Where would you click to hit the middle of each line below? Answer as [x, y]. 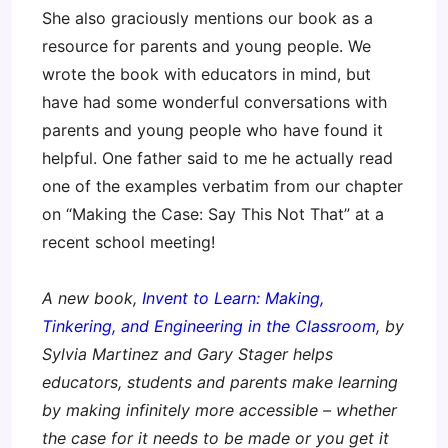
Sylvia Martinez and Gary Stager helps [187, 354]
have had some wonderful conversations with [214, 102]
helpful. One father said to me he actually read [217, 158]
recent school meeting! [128, 242]
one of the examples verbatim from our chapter [222, 186]
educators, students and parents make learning [220, 382]
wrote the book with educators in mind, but [206, 74]
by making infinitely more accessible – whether [219, 410]
